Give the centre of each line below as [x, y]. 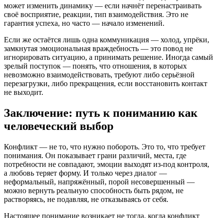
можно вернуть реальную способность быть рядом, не [94, 191]
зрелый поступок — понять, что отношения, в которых [95, 66]
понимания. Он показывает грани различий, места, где [95, 156]
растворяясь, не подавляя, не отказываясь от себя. [86, 200]
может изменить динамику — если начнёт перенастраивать [103, 6]
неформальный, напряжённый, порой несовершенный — [99, 182]
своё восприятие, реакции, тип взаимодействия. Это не [96, 15]
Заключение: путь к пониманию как [101, 113]
